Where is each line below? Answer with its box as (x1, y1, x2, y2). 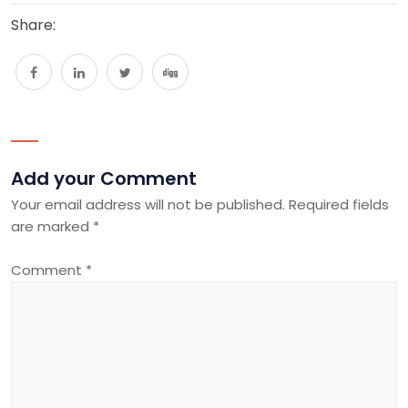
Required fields (289, 195, 389, 215)
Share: (11, 15, 56, 36)
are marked (11, 217, 93, 237)
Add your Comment (11, 166, 197, 192)
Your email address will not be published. (11, 195, 285, 215)
